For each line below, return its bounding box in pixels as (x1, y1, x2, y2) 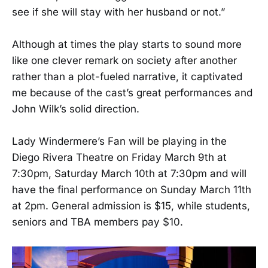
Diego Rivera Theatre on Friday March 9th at (12, 151, 227, 164)
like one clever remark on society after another (12, 54, 237, 66)
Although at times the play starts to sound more (12, 38, 242, 50)
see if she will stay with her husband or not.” (12, 5, 225, 18)
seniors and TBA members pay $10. (12, 216, 183, 229)
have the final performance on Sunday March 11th (12, 184, 251, 196)
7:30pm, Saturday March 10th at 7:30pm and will (12, 167, 246, 180)
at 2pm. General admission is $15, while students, (12, 200, 250, 212)
